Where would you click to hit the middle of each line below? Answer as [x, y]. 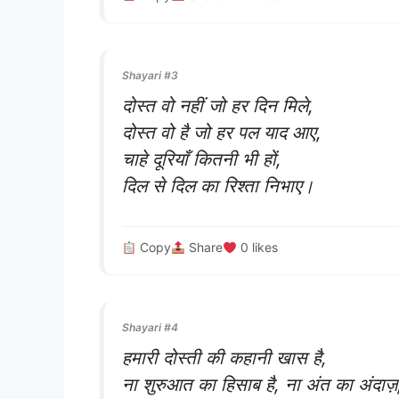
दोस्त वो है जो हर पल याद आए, [222, 132]
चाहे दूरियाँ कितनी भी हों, [202, 159]
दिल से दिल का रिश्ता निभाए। [218, 185]
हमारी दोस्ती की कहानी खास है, [224, 357]
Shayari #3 [150, 75]
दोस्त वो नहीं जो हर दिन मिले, [218, 105]
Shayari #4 [150, 327]
